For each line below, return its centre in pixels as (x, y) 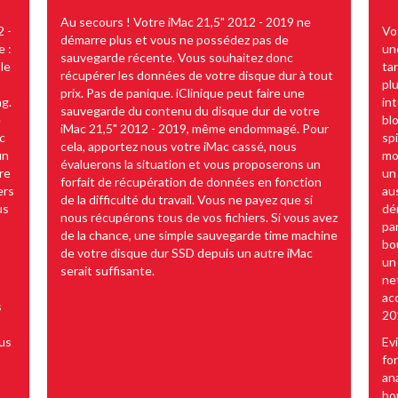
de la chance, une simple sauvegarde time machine (199, 235)
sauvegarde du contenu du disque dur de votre (190, 110)
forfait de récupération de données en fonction (191, 181)
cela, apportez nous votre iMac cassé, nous (179, 146)
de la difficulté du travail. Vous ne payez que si (187, 199)
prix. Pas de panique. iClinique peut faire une (183, 92)
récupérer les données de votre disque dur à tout (197, 75)
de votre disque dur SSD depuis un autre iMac (187, 252)
